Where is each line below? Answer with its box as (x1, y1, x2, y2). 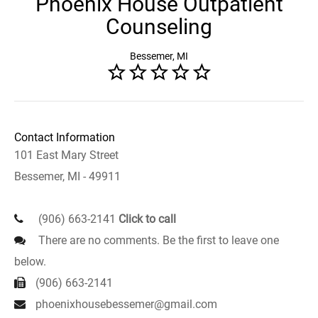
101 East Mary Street (14, 148, 119, 162)
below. (14, 255, 46, 268)
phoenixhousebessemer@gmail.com (35, 297, 217, 311)
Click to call (119, 212, 176, 226)
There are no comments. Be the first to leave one (35, 234, 279, 247)
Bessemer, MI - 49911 (14, 170, 121, 183)
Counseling (106, 14, 212, 39)
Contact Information (14, 131, 115, 144)
